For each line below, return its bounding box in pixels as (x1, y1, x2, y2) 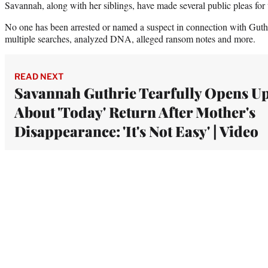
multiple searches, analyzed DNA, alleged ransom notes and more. (5, 32, 255, 45)
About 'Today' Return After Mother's (14, 102, 255, 121)
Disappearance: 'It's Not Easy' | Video (14, 121, 258, 141)
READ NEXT (14, 71, 63, 81)
